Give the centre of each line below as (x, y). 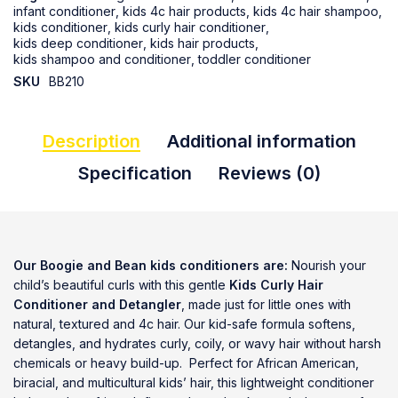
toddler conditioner (255, 59)
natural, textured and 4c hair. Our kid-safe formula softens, (184, 324)
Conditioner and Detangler (97, 304)
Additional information (261, 141)
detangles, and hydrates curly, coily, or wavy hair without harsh (197, 343)
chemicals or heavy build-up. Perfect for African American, (186, 363)
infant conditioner (64, 11)
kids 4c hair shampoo (316, 11)
